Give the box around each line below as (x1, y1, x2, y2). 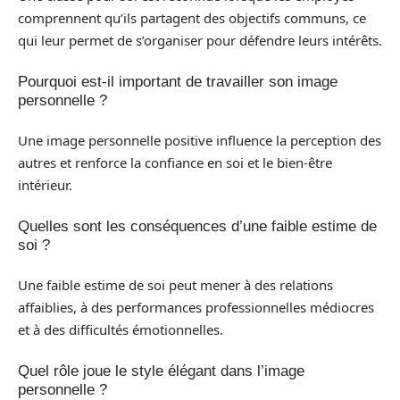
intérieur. (18, 176, 72, 194)
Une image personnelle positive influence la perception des (18, 131, 381, 149)
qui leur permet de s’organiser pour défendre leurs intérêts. (18, 31, 382, 49)
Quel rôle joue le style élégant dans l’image (18, 362, 304, 379)
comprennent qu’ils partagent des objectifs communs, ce (18, 9, 366, 27)
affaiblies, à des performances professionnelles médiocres (18, 298, 374, 316)
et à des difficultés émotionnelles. (18, 321, 223, 338)
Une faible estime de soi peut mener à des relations (18, 276, 333, 294)
